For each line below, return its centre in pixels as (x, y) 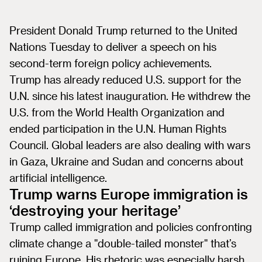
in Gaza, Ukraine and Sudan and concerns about (126, 161)
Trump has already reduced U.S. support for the (125, 79)
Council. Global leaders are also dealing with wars (130, 145)
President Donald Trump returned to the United (123, 30)
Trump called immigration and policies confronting (131, 227)
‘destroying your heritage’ (95, 210)
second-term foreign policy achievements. (111, 63)
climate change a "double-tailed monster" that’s (123, 243)
